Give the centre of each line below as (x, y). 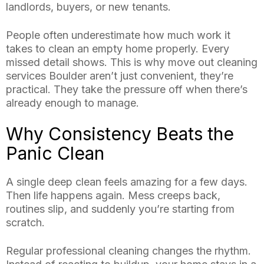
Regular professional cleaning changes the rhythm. (128, 251)
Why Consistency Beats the (120, 134)
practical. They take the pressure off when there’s (127, 90)
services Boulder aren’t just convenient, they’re (120, 76)
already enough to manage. (72, 103)
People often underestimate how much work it (118, 35)
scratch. (25, 223)
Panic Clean (55, 154)
